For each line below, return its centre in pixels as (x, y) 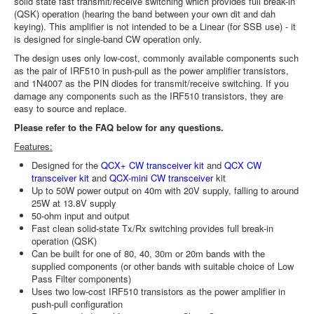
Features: (33, 146)
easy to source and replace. (72, 108)
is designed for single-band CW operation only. (109, 39)
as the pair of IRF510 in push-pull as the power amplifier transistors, (151, 70)
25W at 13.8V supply (74, 203)
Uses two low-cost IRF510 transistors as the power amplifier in (158, 291)
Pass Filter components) (81, 279)
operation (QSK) (64, 241)
